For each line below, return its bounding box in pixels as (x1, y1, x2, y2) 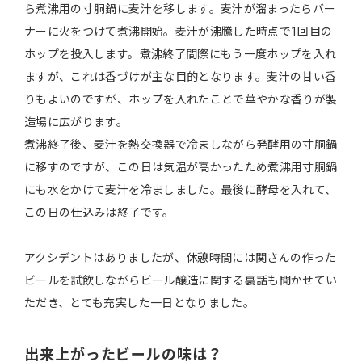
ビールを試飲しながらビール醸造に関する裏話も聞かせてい (24, 274, 338, 288)
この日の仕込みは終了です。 (24, 206, 175, 220)
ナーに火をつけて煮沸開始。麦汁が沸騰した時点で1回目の (24, 25, 333, 39)
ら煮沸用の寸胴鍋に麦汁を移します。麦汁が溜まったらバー (24, 2, 336, 16)
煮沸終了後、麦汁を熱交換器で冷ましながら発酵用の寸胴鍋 (24, 138, 338, 152)
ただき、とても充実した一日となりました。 (24, 297, 255, 310)
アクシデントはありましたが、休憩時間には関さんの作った (24, 251, 337, 265)
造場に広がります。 (24, 116, 128, 129)
